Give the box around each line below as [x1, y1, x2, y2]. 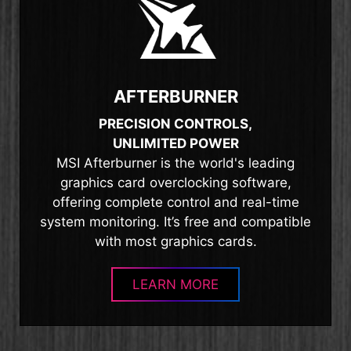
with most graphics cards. [94, 233, 257, 249]
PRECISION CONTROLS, [99, 115, 252, 132]
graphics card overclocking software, [60, 174, 291, 190]
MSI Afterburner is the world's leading [56, 154, 295, 171]
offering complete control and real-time [52, 194, 299, 210]
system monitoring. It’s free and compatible [40, 213, 311, 230]
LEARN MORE [132, 276, 219, 292]
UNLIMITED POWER [112, 135, 239, 151]
